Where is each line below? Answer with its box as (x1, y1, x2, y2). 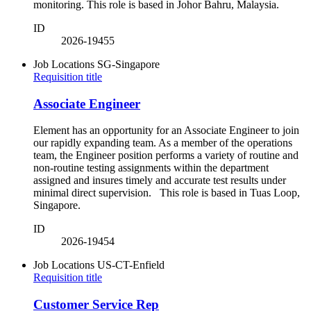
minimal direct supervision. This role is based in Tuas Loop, (33, 187, 300, 199)
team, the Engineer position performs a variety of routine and (33, 149, 299, 162)
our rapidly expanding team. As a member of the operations (33, 137, 292, 149)
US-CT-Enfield (97, 259, 165, 271)
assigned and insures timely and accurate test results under (33, 174, 286, 187)
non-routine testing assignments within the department (33, 162, 269, 174)
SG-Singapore (97, 58, 160, 70)
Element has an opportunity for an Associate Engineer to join (33, 124, 299, 137)
